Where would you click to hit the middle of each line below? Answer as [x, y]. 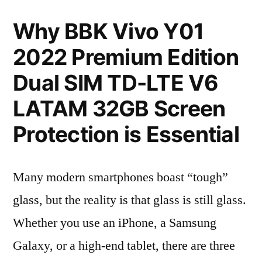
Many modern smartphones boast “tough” [120, 177]
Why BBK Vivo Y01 [108, 31]
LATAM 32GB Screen [119, 108]
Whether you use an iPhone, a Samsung [115, 223]
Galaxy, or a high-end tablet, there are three [124, 246]
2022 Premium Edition [126, 57]
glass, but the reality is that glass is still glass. [130, 200]
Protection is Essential [126, 134]
